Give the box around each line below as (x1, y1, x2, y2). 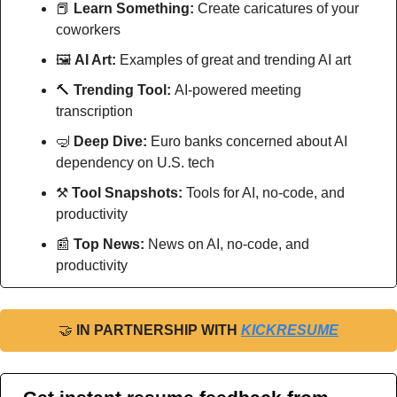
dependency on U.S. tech (56, 155, 214, 171)
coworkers (56, 22, 124, 38)
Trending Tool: (74, 82, 175, 98)
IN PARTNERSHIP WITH (76, 323, 241, 339)
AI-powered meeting (175, 82, 301, 98)
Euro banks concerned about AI (151, 134, 347, 150)
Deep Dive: (74, 134, 151, 150)
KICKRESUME (241, 323, 339, 339)
